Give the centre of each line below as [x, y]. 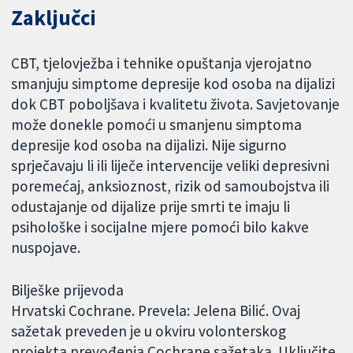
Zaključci [54, 17]
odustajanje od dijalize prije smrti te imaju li [151, 206]
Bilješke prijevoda [68, 290]
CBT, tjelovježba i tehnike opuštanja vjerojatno [162, 63]
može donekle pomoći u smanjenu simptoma [157, 124]
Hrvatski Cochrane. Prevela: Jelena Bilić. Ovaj [156, 311]
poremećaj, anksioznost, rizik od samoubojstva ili [171, 186]
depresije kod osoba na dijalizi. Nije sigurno [149, 145]
